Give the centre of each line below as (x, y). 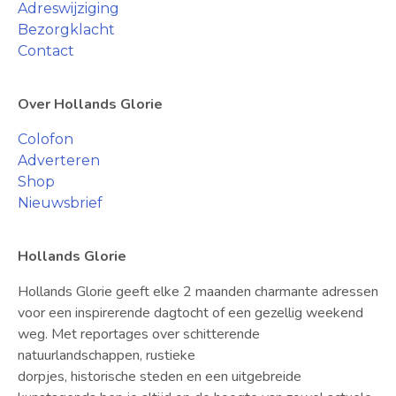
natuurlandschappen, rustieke (107, 355)
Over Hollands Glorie (90, 104)
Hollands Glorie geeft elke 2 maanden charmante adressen (198, 291)
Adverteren (59, 160)
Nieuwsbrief (60, 202)
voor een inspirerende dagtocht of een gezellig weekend (190, 312)
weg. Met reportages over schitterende (139, 334)
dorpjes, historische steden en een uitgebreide (160, 376)
